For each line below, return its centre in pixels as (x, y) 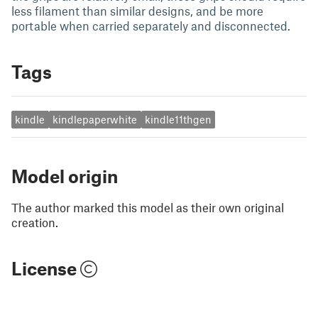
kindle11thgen (178, 120)
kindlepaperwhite (95, 120)
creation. (35, 222)
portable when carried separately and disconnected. (154, 26)
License (46, 268)
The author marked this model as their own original (148, 207)
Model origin (65, 176)
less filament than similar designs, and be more (137, 11)
